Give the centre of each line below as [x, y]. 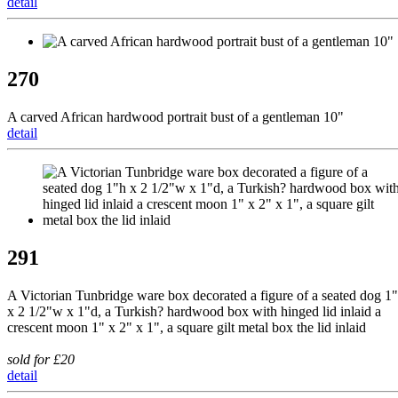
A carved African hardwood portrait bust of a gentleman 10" [175, 116]
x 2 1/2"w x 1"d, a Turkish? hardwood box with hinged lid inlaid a [194, 311]
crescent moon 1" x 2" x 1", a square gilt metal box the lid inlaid [187, 327]
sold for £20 [41, 359]
